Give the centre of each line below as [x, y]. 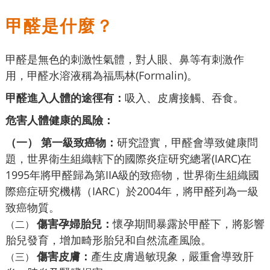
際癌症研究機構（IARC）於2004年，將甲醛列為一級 [132, 191]
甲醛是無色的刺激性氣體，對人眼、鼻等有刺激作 [125, 59]
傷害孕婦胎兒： [75, 223]
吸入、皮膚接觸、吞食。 [184, 97]
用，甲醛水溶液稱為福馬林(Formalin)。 [102, 75]
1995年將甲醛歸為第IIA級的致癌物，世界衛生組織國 [132, 174]
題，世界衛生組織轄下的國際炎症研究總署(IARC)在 [128, 158]
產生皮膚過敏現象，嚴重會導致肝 [172, 256]
